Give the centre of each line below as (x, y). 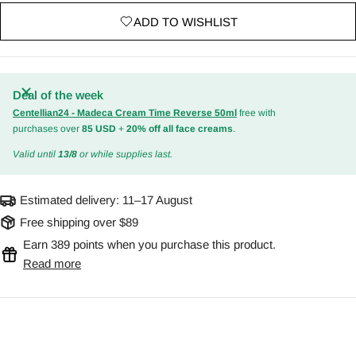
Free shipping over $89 (79, 222)
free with (256, 113)
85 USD (99, 129)
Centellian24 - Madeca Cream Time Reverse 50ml (125, 113)
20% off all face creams (180, 129)
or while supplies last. (125, 155)
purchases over (47, 129)
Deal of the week (58, 95)
